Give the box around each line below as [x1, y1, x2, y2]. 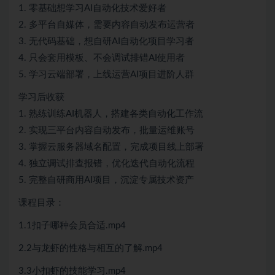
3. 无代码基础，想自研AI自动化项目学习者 [18, 37, 194, 47]
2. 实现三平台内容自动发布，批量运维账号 [18, 126, 195, 136]
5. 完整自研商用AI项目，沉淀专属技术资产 [18, 176, 194, 185]
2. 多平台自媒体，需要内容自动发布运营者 [18, 20, 195, 30]
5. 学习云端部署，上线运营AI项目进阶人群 [18, 70, 194, 80]
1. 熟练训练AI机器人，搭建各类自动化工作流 [18, 109, 203, 119]
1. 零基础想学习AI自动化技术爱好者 [18, 4, 166, 14]
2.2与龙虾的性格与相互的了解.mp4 [18, 244, 163, 254]
